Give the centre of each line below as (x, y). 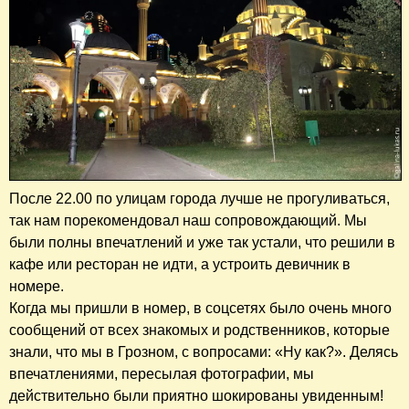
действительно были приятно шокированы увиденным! (196, 395)
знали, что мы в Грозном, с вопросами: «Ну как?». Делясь (204, 351)
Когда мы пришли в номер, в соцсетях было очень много (200, 308)
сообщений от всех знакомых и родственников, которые (199, 330)
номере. (37, 286)
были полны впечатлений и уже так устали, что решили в (202, 242)
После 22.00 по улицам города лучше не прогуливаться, (199, 198)
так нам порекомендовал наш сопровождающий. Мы (188, 220)
